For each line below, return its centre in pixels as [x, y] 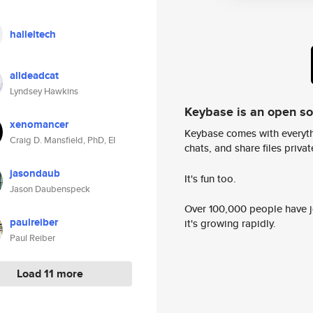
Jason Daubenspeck [50, 189]
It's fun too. [210, 178]
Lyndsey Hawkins [44, 91]
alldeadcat [34, 75]
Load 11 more [50, 274]
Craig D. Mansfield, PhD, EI [63, 140]
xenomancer [39, 124]
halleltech [33, 34]
